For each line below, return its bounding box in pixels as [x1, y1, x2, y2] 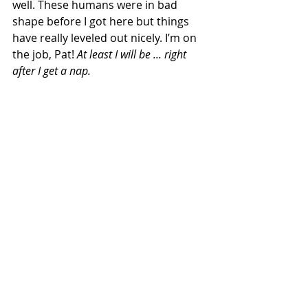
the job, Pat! [12, 47, 77, 62]
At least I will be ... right [77, 47, 189, 62]
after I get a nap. [12, 63, 91, 78]
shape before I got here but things [12, 14, 192, 29]
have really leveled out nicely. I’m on [12, 30, 199, 45]
